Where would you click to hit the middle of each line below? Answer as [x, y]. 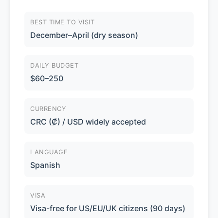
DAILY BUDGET [54, 66]
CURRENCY [48, 109]
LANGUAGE [49, 152]
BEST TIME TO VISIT [62, 22]
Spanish [45, 165]
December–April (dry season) [84, 35]
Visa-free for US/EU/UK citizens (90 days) [108, 209]
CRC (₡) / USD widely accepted [88, 122]
